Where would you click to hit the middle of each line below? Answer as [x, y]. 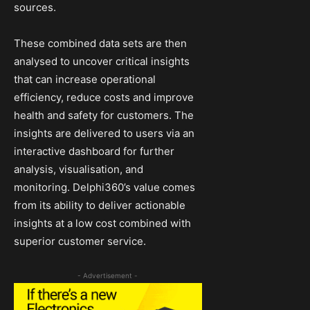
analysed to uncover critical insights [102, 61]
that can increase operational [85, 79]
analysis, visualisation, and [79, 169]
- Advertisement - [108, 275]
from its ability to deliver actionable [100, 205]
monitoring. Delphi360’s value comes [104, 187]
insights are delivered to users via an [104, 133]
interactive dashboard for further [94, 151]
